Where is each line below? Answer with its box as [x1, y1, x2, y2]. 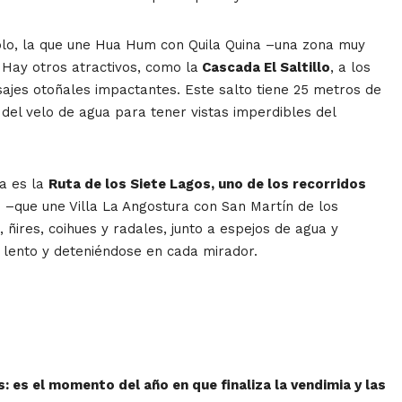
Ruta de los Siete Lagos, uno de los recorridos [48, 176, 366, 193]
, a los [330, 59, 371, 76]
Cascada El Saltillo [198, 59, 330, 76]
